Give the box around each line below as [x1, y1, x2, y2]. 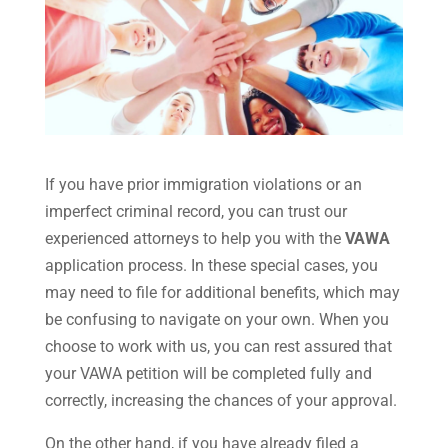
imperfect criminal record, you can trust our [44, 202, 347, 222]
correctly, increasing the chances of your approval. [44, 391, 397, 411]
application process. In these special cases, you [44, 256, 378, 276]
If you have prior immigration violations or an [44, 175, 362, 195]
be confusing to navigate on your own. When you [44, 310, 389, 330]
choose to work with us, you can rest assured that [44, 337, 392, 357]
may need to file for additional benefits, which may [44, 283, 400, 303]
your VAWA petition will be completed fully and [44, 364, 372, 384]
